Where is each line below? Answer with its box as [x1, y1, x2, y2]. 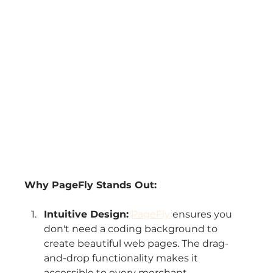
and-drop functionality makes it [44, 252, 201, 264]
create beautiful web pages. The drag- [44, 237, 229, 249]
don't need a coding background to [44, 222, 221, 235]
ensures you [170, 208, 235, 220]
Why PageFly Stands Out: [24, 179, 157, 191]
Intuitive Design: [44, 208, 129, 220]
